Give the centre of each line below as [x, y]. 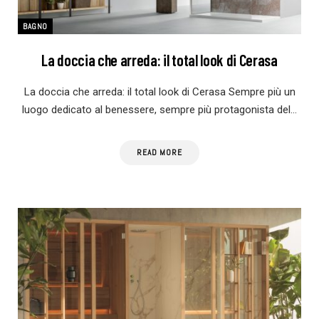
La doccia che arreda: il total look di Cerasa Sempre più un [159, 91]
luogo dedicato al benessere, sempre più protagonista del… [159, 109]
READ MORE [159, 152]
